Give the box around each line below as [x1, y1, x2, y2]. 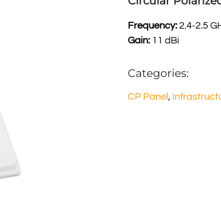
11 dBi [152, 36, 179, 45]
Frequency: [128, 21, 179, 31]
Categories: [128, 67, 189, 80]
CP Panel [128, 92, 168, 102]
